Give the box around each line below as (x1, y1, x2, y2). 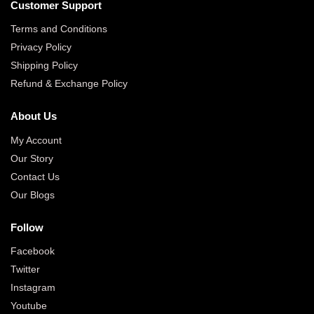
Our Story (11, 152, 53, 164)
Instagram (11, 282, 55, 294)
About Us (11, 110, 57, 123)
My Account (11, 134, 62, 146)
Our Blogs (11, 189, 55, 200)
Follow (11, 221, 43, 233)
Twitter (11, 264, 40, 275)
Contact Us (11, 170, 60, 182)
